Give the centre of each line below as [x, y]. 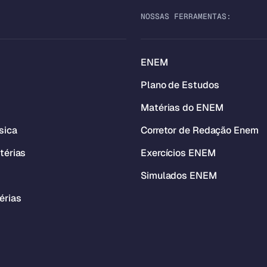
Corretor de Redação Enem [200, 130]
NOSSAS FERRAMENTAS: [186, 16]
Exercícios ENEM [178, 153]
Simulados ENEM [179, 176]
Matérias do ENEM [182, 108]
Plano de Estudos [180, 85]
